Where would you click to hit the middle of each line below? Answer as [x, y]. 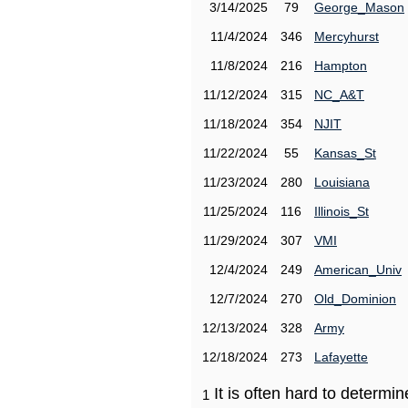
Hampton [341, 66]
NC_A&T [339, 95]
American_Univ [358, 270]
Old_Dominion [355, 299]
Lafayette [341, 357]
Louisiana [342, 182]
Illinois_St [342, 211]
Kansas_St [345, 153]
